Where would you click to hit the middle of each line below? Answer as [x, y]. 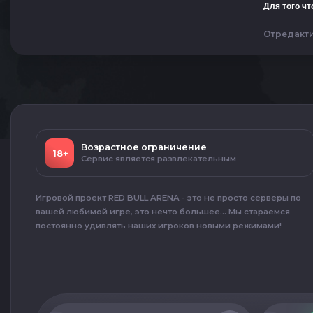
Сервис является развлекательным [159, 159]
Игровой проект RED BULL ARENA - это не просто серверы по [168, 198]
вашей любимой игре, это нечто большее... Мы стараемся [163, 212]
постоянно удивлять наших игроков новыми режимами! [159, 226]
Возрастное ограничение [144, 147]
